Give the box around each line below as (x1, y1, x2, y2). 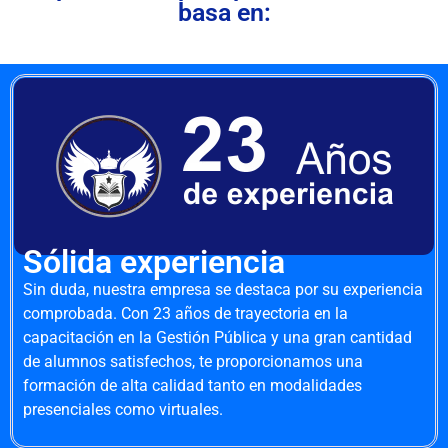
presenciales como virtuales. (23, 399, 223, 419)
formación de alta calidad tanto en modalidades (23, 375, 362, 395)
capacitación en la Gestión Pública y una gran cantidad (23, 327, 412, 347)
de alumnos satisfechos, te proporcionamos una (23, 351, 363, 371)
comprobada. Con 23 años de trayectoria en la (23, 303, 348, 323)
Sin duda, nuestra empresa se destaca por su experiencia (23, 279, 423, 299)
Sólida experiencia (23, 242, 285, 281)
